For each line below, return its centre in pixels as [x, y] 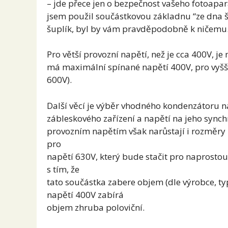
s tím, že [63, 169]
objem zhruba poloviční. [96, 207]
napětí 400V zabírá [85, 194]
